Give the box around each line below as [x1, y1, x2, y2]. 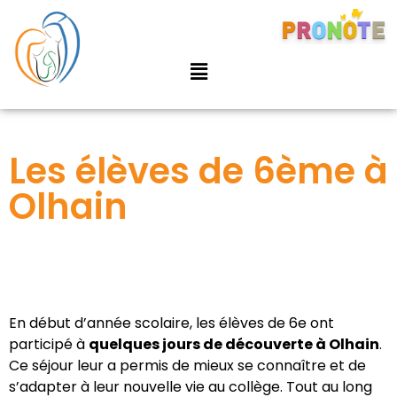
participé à [9, 334, 89, 354]
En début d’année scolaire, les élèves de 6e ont [9, 313, 334, 333]
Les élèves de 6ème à [9, 146, 388, 196]
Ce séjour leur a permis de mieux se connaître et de [9, 355, 366, 376]
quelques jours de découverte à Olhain [89, 334, 379, 354]
